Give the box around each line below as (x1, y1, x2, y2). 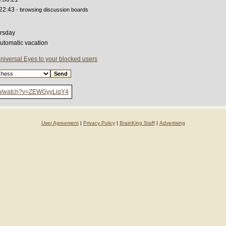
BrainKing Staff (119, 120, 155, 126)
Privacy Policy (83, 120, 115, 126)
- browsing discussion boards (15, 7, 88, 13)
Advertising (159, 120, 185, 126)
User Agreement (41, 120, 79, 126)
